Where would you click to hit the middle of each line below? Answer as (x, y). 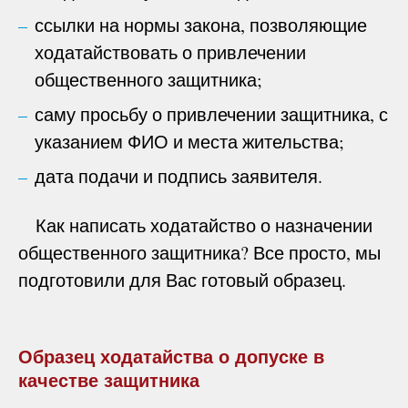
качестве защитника (109, 380)
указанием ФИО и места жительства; (189, 141)
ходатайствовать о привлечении (170, 52)
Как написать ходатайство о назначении (195, 225)
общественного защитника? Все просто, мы (199, 252)
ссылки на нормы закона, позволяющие (201, 25)
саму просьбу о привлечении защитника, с (211, 114)
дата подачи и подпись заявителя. (178, 176)
